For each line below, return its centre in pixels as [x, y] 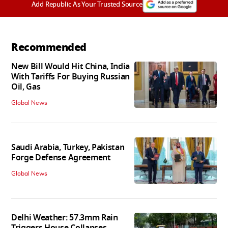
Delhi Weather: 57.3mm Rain [65, 218]
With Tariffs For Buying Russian [71, 77]
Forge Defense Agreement [61, 158]
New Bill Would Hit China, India [71, 67]
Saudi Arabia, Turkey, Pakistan [68, 147]
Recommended [49, 48]
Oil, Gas [26, 87]
